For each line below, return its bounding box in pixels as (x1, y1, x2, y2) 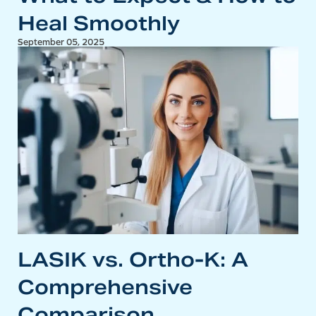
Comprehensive (18, 274, 193, 300)
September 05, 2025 (18, 37, 104, 48)
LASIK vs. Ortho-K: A (18, 247, 248, 273)
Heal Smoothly (18, 11, 180, 37)
